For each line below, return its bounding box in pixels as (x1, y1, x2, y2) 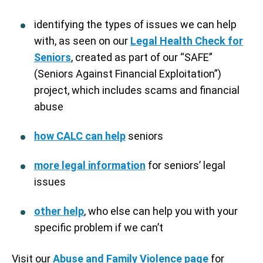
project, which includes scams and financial (34, 84, 240, 96)
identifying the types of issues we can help (34, 18, 237, 31)
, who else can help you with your (84, 205, 238, 217)
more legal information (34, 159, 146, 171)
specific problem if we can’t (34, 221, 163, 234)
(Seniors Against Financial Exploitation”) (34, 68, 221, 80)
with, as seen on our (34, 35, 130, 47)
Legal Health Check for (130, 35, 243, 47)
